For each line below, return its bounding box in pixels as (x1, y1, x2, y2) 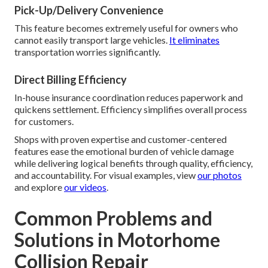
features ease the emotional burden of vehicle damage (14, 145, 234, 157)
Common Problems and (14, 206, 212, 230)
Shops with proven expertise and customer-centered (14, 133, 227, 145)
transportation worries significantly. (14, 45, 160, 57)
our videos (64, 181, 106, 193)
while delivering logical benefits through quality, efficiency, (14, 157, 252, 169)
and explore (14, 181, 64, 193)
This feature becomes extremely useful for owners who (14, 22, 238, 33)
